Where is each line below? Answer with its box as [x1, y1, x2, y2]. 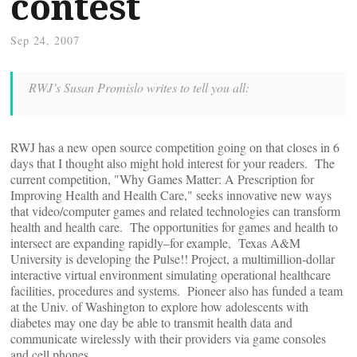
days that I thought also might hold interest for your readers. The [10, 155, 335, 171]
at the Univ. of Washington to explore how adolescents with [10, 298, 308, 315]
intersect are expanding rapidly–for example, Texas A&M [10, 234, 300, 251]
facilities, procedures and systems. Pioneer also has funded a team [10, 282, 343, 299]
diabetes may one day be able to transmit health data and [10, 314, 292, 331]
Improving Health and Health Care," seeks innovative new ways [10, 186, 331, 203]
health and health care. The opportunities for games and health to [10, 218, 338, 235]
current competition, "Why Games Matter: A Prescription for [10, 171, 314, 187]
